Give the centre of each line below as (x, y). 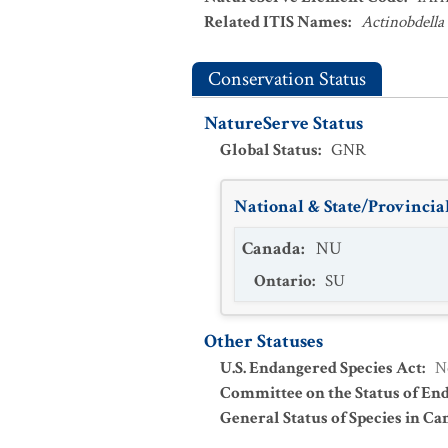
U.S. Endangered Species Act (321, 368)
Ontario (283, 281)
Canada (271, 248)
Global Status (269, 150)
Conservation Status (287, 79)
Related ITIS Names (276, 22)
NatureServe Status (283, 123)
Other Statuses (263, 341)
